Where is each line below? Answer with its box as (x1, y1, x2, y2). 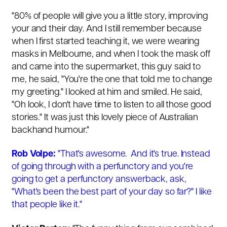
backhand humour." (12, 125, 90, 135)
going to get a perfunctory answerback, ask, (12, 175, 186, 185)
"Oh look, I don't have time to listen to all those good (12, 100, 211, 110)
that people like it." (12, 200, 82, 210)
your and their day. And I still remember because (12, 24, 202, 34)
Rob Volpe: (12, 149, 56, 160)
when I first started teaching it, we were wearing (12, 36, 200, 47)
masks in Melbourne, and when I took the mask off (12, 49, 211, 59)
